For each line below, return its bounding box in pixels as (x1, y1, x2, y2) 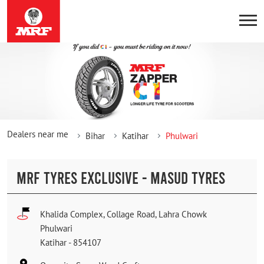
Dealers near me (7, 128, 68, 140)
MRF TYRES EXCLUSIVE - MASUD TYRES (16, 167, 225, 187)
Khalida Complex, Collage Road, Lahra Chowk (40, 208, 207, 220)
